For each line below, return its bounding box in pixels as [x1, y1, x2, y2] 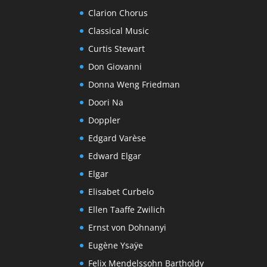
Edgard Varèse [88, 132, 147, 144]
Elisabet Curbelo [88, 186, 154, 198]
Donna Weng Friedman [88, 79, 181, 91]
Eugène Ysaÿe [88, 240, 144, 252]
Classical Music [88, 25, 150, 37]
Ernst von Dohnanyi [88, 222, 167, 234]
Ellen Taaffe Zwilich [88, 204, 166, 216]
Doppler [88, 114, 121, 126]
